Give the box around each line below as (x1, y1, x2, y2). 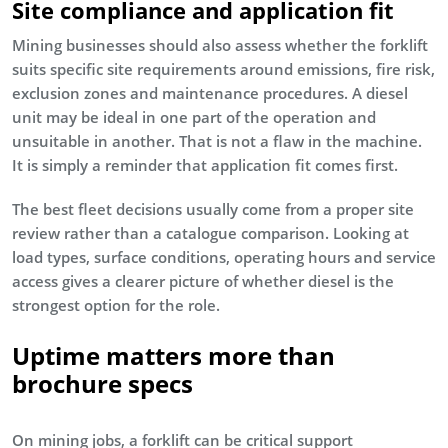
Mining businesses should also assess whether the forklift (12, 34, 428, 55)
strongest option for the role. (12, 294, 220, 315)
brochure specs (12, 366, 193, 400)
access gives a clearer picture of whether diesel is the (12, 270, 394, 291)
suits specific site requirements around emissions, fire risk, (12, 58, 435, 79)
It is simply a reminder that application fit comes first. (12, 154, 398, 175)
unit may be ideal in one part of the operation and (12, 106, 376, 127)
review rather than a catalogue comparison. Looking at (12, 222, 409, 243)
